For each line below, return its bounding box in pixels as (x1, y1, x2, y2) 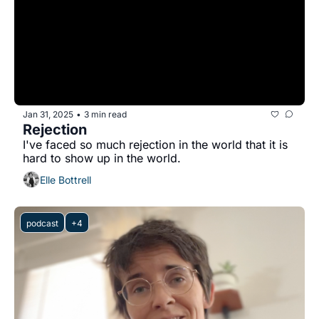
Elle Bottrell (40, 173, 91, 186)
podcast (26, 218, 58, 229)
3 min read (84, 108, 127, 120)
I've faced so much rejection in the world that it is (23, 137, 288, 152)
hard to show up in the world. (23, 151, 181, 165)
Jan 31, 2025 (23, 108, 73, 120)
